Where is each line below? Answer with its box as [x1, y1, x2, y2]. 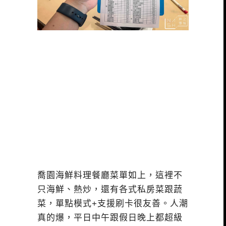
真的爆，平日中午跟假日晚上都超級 [37, 212, 183, 222]
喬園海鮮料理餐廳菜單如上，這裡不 [37, 170, 183, 180]
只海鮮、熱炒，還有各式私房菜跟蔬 [37, 184, 183, 194]
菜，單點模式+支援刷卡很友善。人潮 [37, 198, 188, 208]
